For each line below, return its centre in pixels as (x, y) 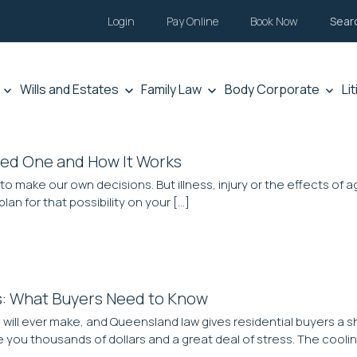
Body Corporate (272, 90)
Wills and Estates (70, 90)
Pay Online (192, 21)
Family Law (172, 90)
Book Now (274, 21)
